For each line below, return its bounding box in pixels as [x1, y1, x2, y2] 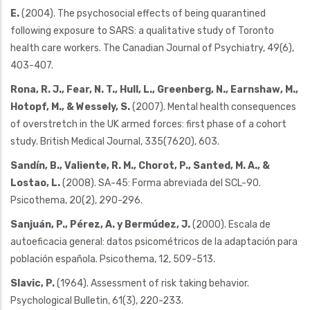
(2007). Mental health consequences [130, 100, 296, 113]
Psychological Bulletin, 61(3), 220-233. [10, 294, 183, 307]
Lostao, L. [10, 176, 60, 189]
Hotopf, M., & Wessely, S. [10, 100, 130, 113]
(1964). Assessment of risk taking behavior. [55, 277, 249, 289]
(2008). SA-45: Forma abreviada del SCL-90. [60, 176, 261, 189]
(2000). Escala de [190, 218, 271, 230]
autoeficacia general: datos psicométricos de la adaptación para [10, 235, 298, 248]
